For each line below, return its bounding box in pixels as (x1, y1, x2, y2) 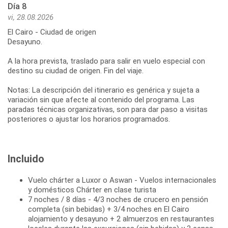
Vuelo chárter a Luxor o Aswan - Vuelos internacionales (28, 175, 216, 185)
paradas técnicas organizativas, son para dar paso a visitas (8, 104, 208, 114)
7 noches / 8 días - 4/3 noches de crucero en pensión (28, 194, 208, 204)
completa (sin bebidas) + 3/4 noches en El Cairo (28, 204, 189, 214)
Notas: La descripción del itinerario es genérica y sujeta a (8, 85, 199, 95)
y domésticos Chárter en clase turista (28, 185, 156, 194)
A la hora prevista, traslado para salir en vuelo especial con (8, 56, 205, 66)
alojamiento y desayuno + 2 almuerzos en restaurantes (28, 214, 214, 223)
